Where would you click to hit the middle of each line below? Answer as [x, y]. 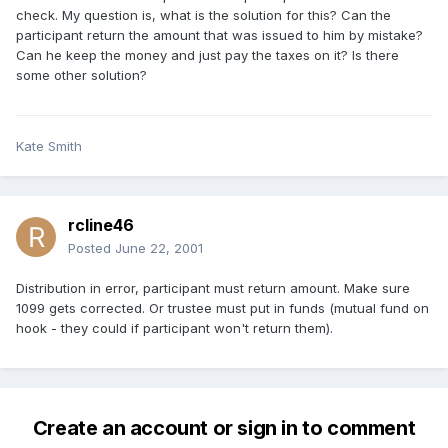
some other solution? [81, 75]
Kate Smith [49, 146]
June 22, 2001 [159, 248]
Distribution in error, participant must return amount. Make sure [213, 288]
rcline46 [101, 225]
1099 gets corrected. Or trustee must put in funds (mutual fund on [222, 308]
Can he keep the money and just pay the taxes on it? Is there [207, 55]
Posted [91, 248]
